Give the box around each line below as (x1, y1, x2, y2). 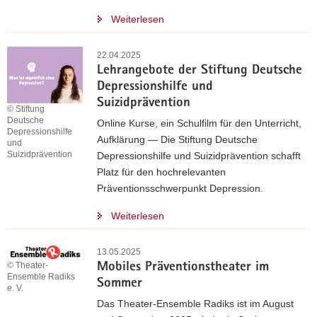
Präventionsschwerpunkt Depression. (97, 183, 263, 194)
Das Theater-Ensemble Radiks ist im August (97, 298, 294, 309)
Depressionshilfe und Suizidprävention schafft (97, 150, 301, 161)
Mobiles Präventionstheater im (97, 261, 269, 275)
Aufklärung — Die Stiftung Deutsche (97, 134, 258, 145)
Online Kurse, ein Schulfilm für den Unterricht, (97, 117, 301, 129)
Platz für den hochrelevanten (97, 166, 226, 178)
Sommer (97, 277, 142, 291)
